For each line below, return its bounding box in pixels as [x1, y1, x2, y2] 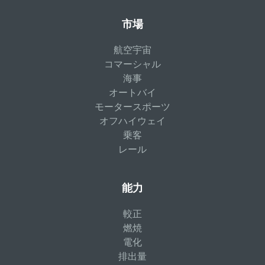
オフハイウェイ [99, 116, 166, 126]
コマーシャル [104, 59, 161, 69]
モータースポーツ [95, 102, 170, 112]
